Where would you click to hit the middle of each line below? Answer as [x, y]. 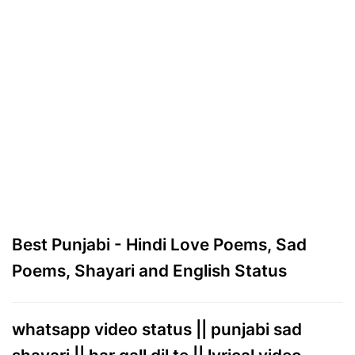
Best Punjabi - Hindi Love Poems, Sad [159, 245]
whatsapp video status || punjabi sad [157, 330]
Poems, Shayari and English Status [149, 271]
